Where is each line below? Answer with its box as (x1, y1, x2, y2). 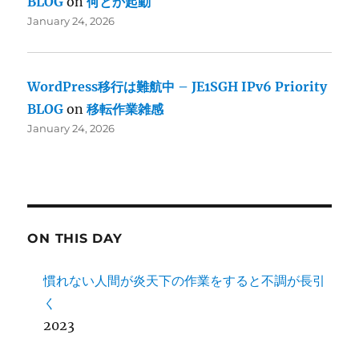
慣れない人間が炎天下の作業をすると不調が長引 (43, 272, 326, 289)
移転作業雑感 (87, 101, 164, 118)
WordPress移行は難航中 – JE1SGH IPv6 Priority (27, 79, 328, 95)
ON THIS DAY (27, 231, 123, 247)
